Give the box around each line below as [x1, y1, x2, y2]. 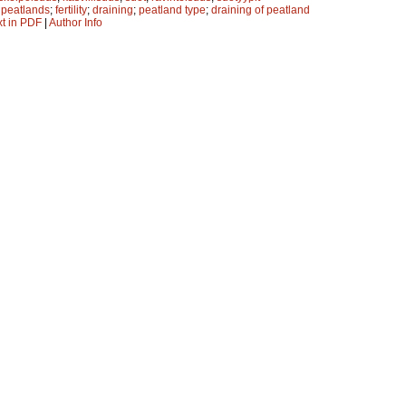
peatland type [139, 3, 206, 16]
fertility [55, 3, 87, 16]
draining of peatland [211, 3, 310, 16]
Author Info [49, 15, 102, 29]
